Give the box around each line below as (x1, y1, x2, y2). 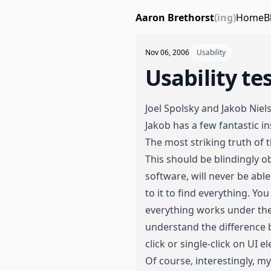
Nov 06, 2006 (145, 47, 189, 57)
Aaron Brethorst (135, 10, 214, 24)
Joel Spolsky (145, 102, 199, 115)
